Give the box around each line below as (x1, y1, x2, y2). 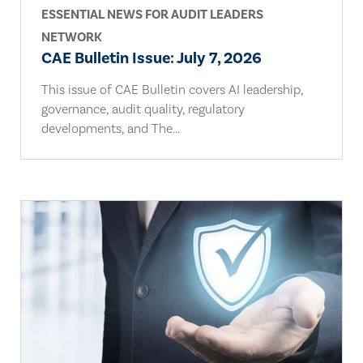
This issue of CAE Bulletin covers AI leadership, (41, 82, 303, 98)
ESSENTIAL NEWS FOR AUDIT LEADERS (41, 6, 263, 23)
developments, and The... (41, 121, 180, 137)
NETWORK (41, 29, 102, 45)
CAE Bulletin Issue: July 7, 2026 (41, 48, 262, 69)
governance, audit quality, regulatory (41, 101, 245, 117)
